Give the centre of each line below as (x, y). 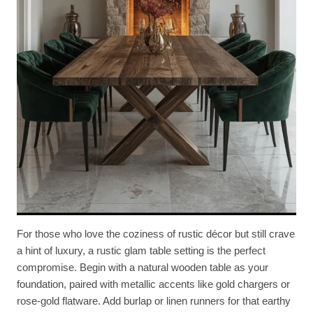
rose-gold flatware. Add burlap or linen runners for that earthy (154, 301)
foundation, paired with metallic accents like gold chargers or (153, 284)
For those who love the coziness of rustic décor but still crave (156, 234)
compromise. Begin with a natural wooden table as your (143, 268)
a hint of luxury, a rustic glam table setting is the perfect (141, 251)
